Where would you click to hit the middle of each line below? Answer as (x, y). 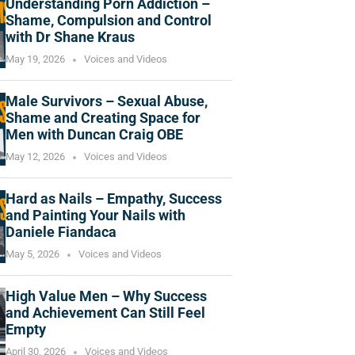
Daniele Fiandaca (61, 232)
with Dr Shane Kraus (70, 37)
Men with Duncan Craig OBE (94, 135)
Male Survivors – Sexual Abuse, (107, 101)
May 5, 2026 (32, 254)
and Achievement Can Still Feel (105, 313)
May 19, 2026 (35, 59)
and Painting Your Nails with (95, 216)
